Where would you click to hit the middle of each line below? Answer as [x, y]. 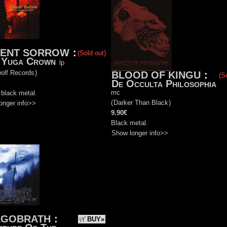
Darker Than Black [141, 103]
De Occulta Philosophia [164, 84]
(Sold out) [92, 53]
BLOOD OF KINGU [156, 75]
